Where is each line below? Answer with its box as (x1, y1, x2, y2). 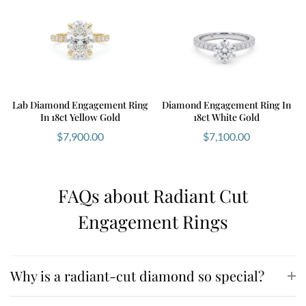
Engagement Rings (78, 209, 228, 234)
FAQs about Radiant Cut (58, 183, 248, 208)
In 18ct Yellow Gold (40, 110, 120, 124)
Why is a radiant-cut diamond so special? (10, 266, 264, 285)
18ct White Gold (193, 110, 260, 124)
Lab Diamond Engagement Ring (12, 98, 148, 111)
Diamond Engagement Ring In (161, 98, 291, 111)
